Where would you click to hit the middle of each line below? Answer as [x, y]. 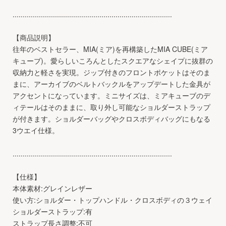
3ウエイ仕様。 [36, 130]
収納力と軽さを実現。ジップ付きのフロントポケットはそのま [111, 72]
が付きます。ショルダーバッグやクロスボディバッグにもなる [111, 118]
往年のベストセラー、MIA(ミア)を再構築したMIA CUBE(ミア [110, 49]
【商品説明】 [34, 37]
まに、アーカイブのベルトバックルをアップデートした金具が [111, 83]
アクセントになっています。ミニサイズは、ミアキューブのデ [111, 95]
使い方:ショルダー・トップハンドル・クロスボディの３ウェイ [112, 200]
